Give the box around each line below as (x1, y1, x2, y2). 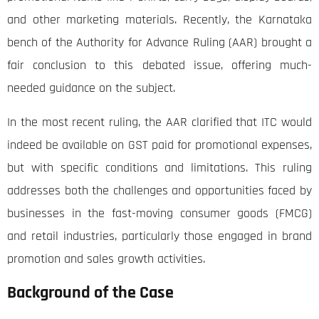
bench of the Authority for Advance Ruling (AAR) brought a (7, 34, 312, 51)
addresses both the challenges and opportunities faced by (7, 182, 312, 199)
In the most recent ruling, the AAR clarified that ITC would (7, 114, 312, 131)
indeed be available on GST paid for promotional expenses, (7, 137, 312, 154)
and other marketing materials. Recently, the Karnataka (7, 11, 312, 28)
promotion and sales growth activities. (7, 251, 205, 268)
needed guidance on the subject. (7, 80, 175, 97)
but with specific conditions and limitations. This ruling (7, 159, 312, 177)
